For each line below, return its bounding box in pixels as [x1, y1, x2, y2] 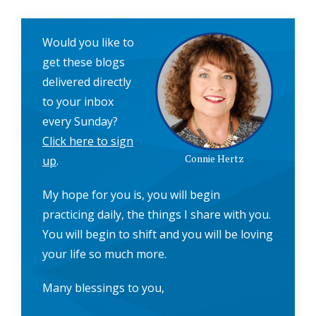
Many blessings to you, [42, 279, 164, 296]
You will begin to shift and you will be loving [42, 226, 273, 242]
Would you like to [42, 34, 134, 50]
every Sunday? [42, 113, 118, 129]
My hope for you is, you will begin [42, 186, 220, 202]
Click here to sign [42, 133, 133, 149]
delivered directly [42, 73, 131, 90]
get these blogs [42, 54, 125, 70]
